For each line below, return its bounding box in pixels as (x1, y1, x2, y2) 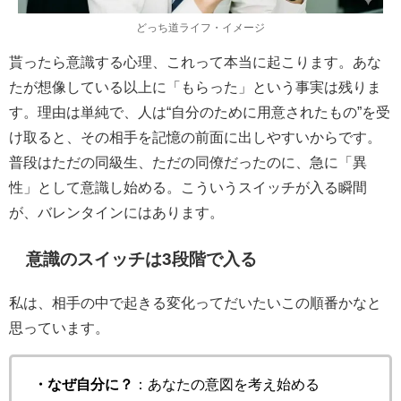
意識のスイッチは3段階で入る (26, 251, 258, 269)
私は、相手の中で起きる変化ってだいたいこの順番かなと (9, 295, 381, 311)
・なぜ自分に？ (33, 377, 133, 392)
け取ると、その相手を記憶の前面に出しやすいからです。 (9, 130, 381, 145)
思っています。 (9, 320, 109, 336)
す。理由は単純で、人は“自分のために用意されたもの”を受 (9, 105, 390, 120)
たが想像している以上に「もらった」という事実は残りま (9, 80, 381, 95)
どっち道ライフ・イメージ (136, 22, 265, 34)
